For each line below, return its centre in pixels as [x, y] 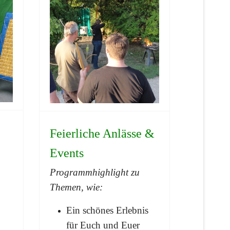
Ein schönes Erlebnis [107, 210]
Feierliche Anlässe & [102, 133]
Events [67, 153]
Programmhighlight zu [95, 172]
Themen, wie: [76, 187]
